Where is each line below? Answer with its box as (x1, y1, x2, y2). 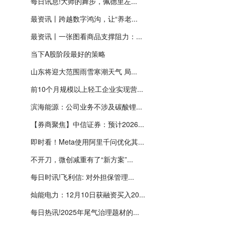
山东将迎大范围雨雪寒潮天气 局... (31, 66, 137, 76)
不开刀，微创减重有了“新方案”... (31, 154, 133, 164)
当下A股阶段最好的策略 (31, 49, 105, 59)
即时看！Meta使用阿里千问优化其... (31, 137, 144, 147)
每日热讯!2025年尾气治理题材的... (31, 207, 139, 217)
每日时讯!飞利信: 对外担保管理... (31, 172, 134, 182)
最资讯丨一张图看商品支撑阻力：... (31, 31, 142, 41)
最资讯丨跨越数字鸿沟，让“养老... (31, 14, 138, 24)
